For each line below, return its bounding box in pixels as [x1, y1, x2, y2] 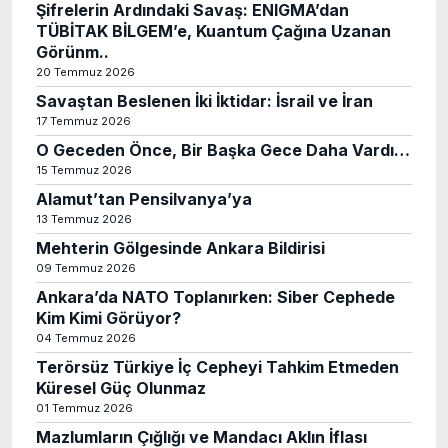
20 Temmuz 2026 [36, 65, 135, 79]
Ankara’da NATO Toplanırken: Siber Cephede [36, 287, 395, 307]
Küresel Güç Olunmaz [36, 378, 206, 398]
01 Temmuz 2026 [36, 401, 133, 415]
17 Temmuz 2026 [36, 114, 131, 128]
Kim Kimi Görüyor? [36, 308, 181, 328]
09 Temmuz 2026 [36, 261, 136, 275]
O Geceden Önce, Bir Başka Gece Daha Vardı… [36, 140, 410, 160]
